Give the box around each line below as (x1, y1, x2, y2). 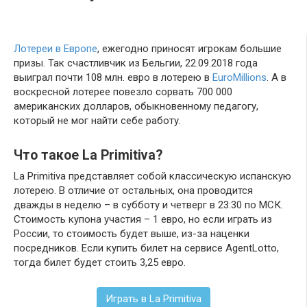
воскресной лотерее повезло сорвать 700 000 (14, 85, 232, 98)
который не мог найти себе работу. (14, 114, 181, 127)
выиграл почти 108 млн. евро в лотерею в (14, 71, 212, 84)
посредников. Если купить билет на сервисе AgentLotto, (14, 241, 279, 254)
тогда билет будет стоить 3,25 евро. (14, 256, 186, 269)
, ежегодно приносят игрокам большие (97, 42, 282, 55)
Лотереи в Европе (14, 42, 97, 55)
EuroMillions (212, 71, 267, 84)
